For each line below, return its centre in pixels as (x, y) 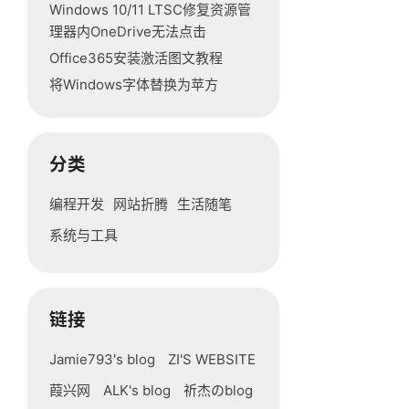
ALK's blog (137, 390)
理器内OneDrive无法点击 (128, 31)
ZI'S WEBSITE (212, 359)
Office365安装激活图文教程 (136, 58)
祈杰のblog (219, 390)
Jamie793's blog (103, 359)
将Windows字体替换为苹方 (134, 84)
